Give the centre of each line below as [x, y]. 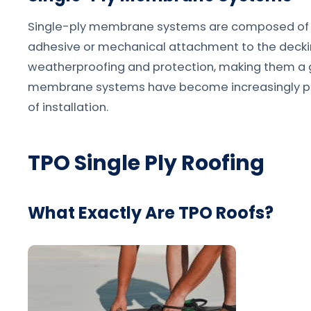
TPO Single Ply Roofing [146, 163]
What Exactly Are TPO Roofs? [151, 213]
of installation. [68, 107]
